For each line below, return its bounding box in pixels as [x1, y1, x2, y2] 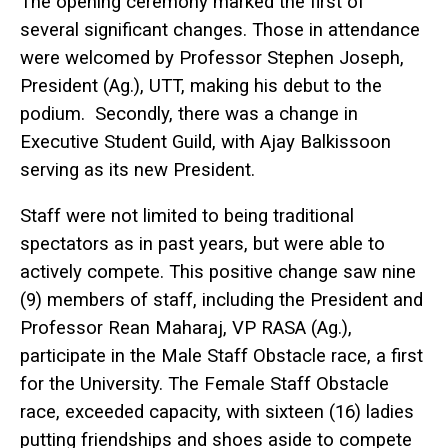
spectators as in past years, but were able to [20, 233, 385, 256]
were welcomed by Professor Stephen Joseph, [20, 46, 404, 69]
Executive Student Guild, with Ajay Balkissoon [20, 130, 391, 153]
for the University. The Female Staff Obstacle [20, 373, 389, 396]
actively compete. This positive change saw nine [20, 261, 416, 284]
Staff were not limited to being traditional [20, 205, 354, 228]
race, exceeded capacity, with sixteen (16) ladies [20, 401, 414, 424]
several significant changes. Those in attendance [20, 18, 420, 41]
